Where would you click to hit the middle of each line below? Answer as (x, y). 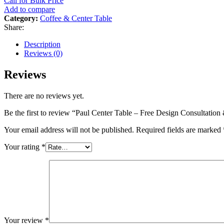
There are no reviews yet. (44, 96)
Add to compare (29, 9)
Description (42, 44)
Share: (14, 27)
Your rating (23, 147)
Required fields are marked (179, 130)
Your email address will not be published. (69, 130)
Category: (21, 18)
